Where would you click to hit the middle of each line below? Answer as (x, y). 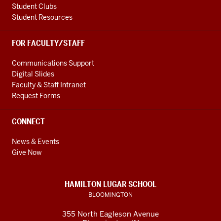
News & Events (36, 142)
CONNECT (28, 122)
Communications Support (53, 63)
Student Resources (42, 17)
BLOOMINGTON (110, 195)
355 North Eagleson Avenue (110, 214)
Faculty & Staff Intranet (49, 85)
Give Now (27, 152)
